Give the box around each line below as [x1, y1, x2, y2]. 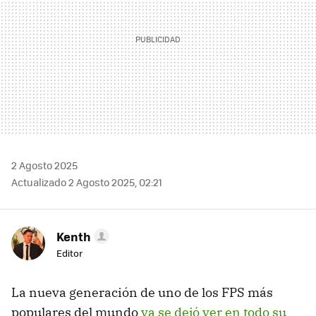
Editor [56, 246, 83, 260]
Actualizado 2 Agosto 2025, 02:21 [11, 175, 162, 190]
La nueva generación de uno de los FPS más [11, 284, 273, 301]
